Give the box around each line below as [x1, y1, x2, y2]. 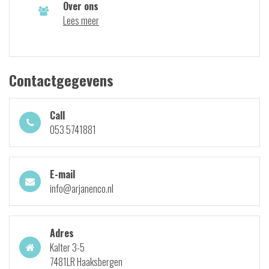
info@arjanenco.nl [50, 181, 113, 196]
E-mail [50, 167, 75, 181]
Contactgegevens [9, 69, 113, 91]
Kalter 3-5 [50, 240, 85, 255]
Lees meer [63, 13, 99, 28]
